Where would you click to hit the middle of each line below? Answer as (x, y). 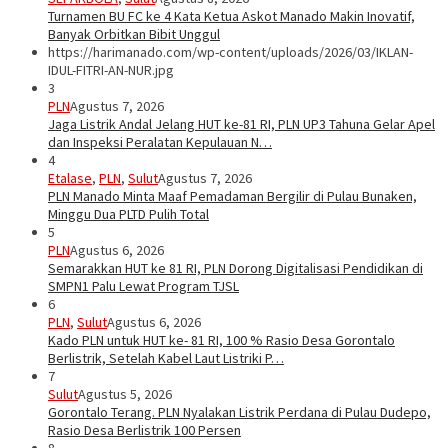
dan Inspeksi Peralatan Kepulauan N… (160, 142)
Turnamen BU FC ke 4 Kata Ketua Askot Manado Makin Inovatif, (231, 16)
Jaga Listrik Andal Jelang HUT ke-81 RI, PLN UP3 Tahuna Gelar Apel (241, 124)
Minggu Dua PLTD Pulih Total (128, 214)
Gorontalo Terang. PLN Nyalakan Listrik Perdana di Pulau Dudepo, (239, 412)
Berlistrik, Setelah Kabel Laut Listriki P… (166, 358)
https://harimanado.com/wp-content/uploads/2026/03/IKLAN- (230, 52)
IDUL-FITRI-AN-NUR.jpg (111, 70)
